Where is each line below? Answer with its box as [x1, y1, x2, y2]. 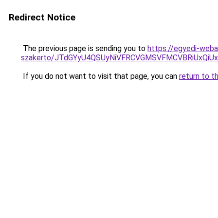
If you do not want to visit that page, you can [21, 72, 179, 81]
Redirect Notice [9, 12, 75, 23]
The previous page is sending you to [21, 44, 147, 53]
